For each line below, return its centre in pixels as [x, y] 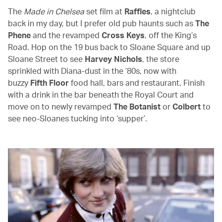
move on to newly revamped [61, 106]
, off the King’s [171, 35]
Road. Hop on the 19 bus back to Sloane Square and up [109, 47]
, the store [161, 58]
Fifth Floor [50, 82]
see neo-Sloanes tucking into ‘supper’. [78, 118]
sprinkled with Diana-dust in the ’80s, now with [92, 70]
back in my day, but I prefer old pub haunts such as [102, 23]
